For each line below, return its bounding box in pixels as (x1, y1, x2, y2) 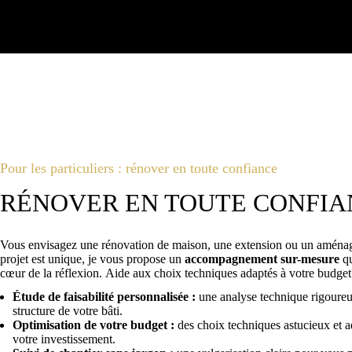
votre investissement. (13, 332, 115, 346)
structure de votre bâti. (13, 304, 123, 318)
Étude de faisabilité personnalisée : (13, 290, 196, 304)
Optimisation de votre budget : (13, 318, 174, 332)
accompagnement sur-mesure (185, 251, 339, 266)
